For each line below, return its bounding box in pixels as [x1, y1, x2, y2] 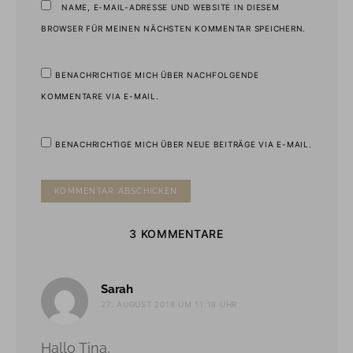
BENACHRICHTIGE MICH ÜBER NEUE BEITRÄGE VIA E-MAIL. [55, 139, 312, 149]
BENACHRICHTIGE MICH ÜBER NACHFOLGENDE [55, 69, 259, 80]
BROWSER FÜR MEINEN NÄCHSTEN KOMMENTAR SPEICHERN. [41, 23, 306, 33]
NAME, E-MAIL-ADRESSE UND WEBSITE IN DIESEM [61, 2, 280, 12]
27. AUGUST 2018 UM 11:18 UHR [101, 299, 237, 310]
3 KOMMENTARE [129, 227, 224, 241]
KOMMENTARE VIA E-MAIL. [41, 91, 159, 101]
